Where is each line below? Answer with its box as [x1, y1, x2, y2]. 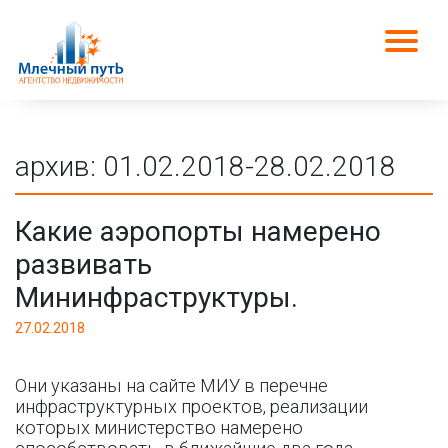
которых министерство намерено [15, 417, 303, 438]
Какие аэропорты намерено [15, 215, 381, 248]
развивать [15, 248, 152, 281]
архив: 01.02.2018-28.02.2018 [15, 150, 396, 183]
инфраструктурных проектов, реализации [15, 396, 368, 417]
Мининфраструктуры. [15, 281, 298, 314]
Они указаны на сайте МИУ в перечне [15, 375, 328, 396]
